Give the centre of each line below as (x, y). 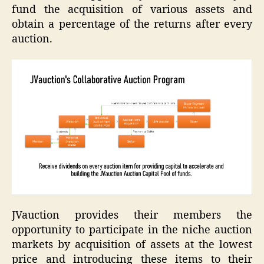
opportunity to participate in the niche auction (132, 230)
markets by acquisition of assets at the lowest (132, 245)
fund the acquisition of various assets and (132, 9)
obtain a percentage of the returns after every (132, 24)
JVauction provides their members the (132, 216)
